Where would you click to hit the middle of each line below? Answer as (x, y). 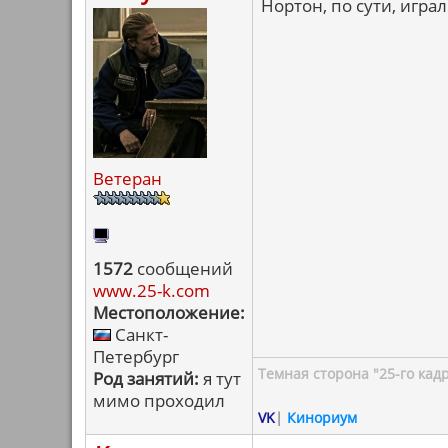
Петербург (136, 356)
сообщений (183, 268)
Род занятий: (146, 378)
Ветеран (127, 178)
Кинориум (322, 417)
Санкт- (139, 334)
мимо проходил (159, 400)
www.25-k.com (151, 290)
